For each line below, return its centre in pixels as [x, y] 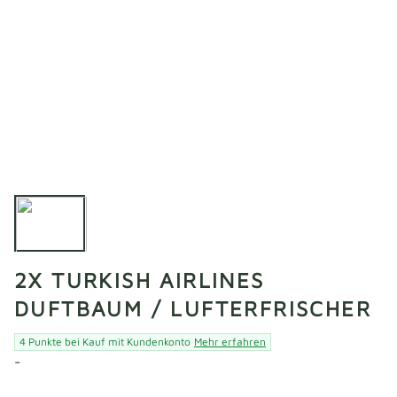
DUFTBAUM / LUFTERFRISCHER [193, 308]
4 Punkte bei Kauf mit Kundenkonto [105, 342]
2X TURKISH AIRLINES [140, 280]
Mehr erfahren [230, 342]
